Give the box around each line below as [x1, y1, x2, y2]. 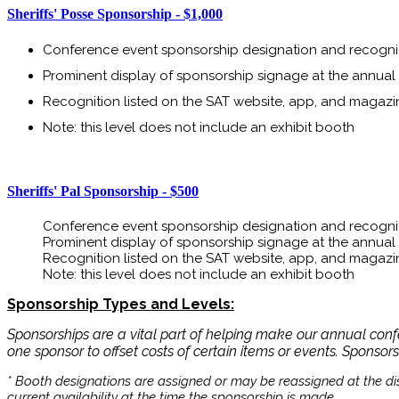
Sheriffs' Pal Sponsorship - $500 [7, 183, 199, 199]
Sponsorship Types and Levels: [7, 296, 234, 313]
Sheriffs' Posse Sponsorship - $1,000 [7, 6, 223, 22]
